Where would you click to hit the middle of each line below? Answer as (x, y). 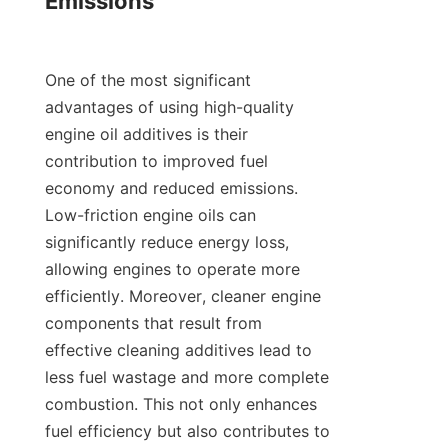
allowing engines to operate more (172, 269)
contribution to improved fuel (156, 161)
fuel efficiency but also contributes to (187, 431)
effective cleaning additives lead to (178, 350)
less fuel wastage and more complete (187, 377)
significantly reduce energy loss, (167, 242)
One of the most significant (148, 80)
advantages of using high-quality (169, 107)
